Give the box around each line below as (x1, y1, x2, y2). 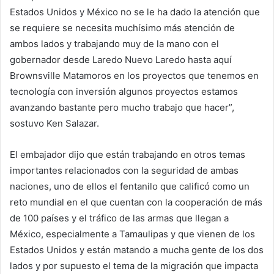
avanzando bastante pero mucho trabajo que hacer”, (10, 102, 234, 114)
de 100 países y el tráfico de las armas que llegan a (10, 212, 229, 224)
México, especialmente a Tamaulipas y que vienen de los (10, 228, 255, 240)
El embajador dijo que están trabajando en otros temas (10, 149, 245, 161)
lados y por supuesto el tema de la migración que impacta (10, 260, 258, 272)
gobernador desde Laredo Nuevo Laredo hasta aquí (10, 54, 232, 66)
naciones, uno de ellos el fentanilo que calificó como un (10, 180, 250, 193)
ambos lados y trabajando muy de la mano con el (10, 38, 219, 50)
